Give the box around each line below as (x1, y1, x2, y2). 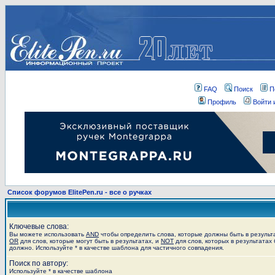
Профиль (207, 98, 236, 106)
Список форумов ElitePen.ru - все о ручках (7, 188, 152, 196)
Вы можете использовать (9, 231, 86, 238)
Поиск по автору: (9, 259, 68, 268)
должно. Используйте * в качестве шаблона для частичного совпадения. (9, 244, 224, 251)
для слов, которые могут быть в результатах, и (18, 238, 161, 244)
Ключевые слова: (9, 222, 69, 231)
